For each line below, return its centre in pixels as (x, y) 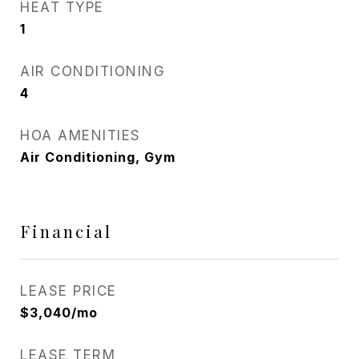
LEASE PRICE (69, 291)
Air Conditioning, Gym (98, 157)
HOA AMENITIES (81, 135)
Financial (66, 231)
